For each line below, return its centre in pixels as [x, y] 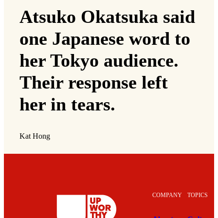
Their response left [94, 82]
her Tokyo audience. [99, 60]
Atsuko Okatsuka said [107, 16]
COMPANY [167, 195]
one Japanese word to [105, 38]
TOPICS [198, 195]
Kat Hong [35, 136]
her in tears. [67, 104]
